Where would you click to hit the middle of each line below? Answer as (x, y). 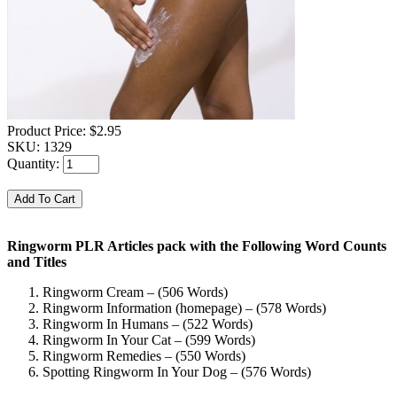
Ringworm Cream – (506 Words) (135, 292)
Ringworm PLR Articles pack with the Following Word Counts (197, 246)
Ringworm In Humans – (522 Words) (148, 324)
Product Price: (48, 131)
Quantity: (35, 164)
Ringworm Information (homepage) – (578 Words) (184, 308)
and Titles (37, 262)
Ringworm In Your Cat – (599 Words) (149, 340)
